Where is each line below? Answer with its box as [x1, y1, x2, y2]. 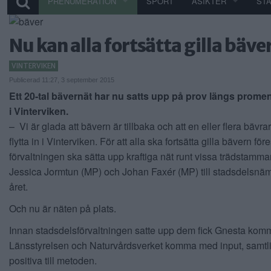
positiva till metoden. [9, 253, 97, 268]
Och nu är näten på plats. [9, 201, 116, 216]
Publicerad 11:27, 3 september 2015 [9, 76, 114, 83]
